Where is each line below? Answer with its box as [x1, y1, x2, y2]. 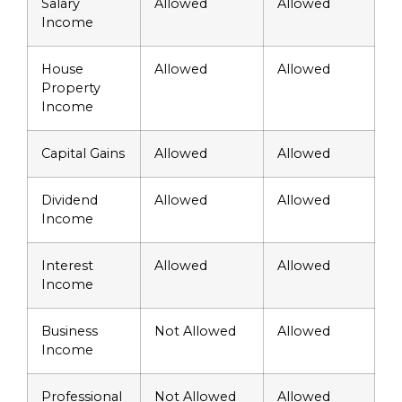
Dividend [41, 192, 98, 209]
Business [41, 323, 98, 340]
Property [41, 80, 100, 97]
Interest [41, 258, 93, 275]
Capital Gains [41, 145, 125, 162]
